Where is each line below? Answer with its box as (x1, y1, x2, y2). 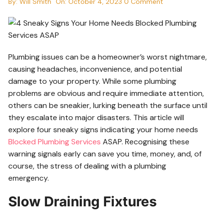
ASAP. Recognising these (101, 137, 190, 147)
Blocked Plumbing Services (8, 137, 101, 147)
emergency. (8, 173, 49, 184)
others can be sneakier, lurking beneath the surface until (8, 100, 208, 111)
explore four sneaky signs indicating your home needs (8, 124, 199, 135)
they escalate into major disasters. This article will (8, 112, 185, 123)
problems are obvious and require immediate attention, (8, 88, 204, 99)
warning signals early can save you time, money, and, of (8, 149, 202, 159)
